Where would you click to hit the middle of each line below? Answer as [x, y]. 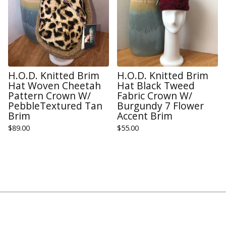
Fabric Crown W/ [155, 96]
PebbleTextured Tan [55, 106]
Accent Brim [145, 116]
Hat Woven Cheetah [54, 86]
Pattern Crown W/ [49, 96]
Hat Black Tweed [156, 86]
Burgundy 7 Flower [160, 106]
